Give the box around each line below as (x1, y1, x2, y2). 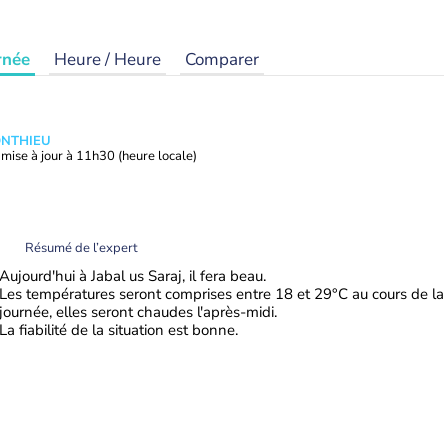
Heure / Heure (54, 48, 161, 71)
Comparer (185, 48, 259, 71)
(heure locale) (118, 147, 197, 165)
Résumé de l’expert (25, 238, 138, 257)
